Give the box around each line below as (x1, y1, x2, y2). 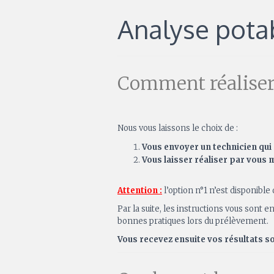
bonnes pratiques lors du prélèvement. (117, 216, 268, 227)
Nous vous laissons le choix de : (117, 123, 238, 134)
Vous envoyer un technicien (142, 142, 257, 153)
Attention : (117, 185, 162, 196)
